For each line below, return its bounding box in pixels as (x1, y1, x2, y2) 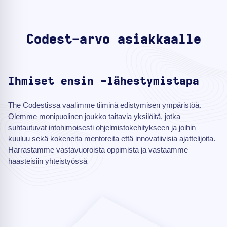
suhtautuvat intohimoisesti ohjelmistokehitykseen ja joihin (8, 123, 196, 132)
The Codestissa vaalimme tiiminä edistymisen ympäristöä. (8, 101, 201, 110)
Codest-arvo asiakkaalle (26, 33, 201, 47)
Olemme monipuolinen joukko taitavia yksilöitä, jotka (8, 112, 180, 121)
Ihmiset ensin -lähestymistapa (8, 75, 199, 87)
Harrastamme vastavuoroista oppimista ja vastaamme (8, 145, 188, 155)
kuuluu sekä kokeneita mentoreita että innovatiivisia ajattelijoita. (8, 134, 215, 143)
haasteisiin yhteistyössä (8, 157, 87, 166)
